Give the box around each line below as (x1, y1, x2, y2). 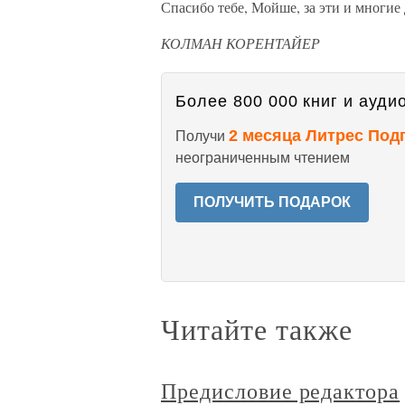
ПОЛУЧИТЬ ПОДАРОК (193, 194, 351, 210)
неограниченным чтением (175, 150, 350, 165)
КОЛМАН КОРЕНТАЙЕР (161, 33, 320, 52)
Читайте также (161, 309, 353, 348)
